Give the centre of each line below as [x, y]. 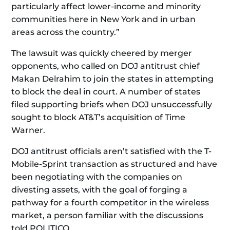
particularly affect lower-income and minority [106, 6]
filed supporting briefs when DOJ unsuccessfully [112, 104]
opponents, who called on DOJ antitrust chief [106, 66]
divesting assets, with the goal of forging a [100, 190]
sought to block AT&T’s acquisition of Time [99, 117]
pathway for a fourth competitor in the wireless [110, 203]
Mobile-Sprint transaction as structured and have [114, 164]
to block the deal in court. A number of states [106, 92]
